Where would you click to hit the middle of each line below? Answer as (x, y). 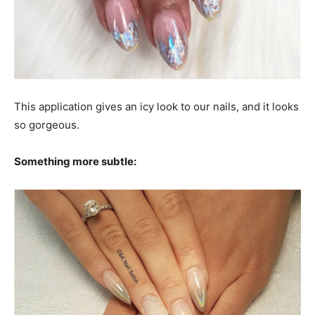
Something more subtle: (75, 162)
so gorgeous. (47, 125)
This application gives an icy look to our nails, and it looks (156, 107)
